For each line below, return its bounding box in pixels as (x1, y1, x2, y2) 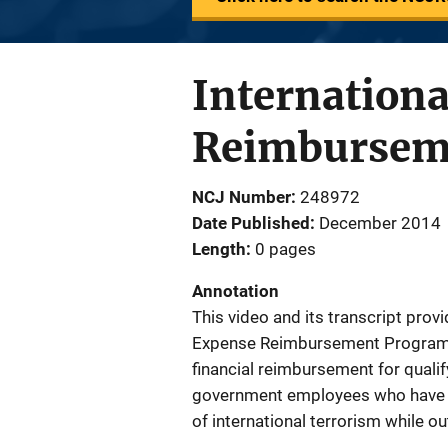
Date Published (192, 213, 310, 233)
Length (192, 239, 246, 259)
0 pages (255, 239, 316, 259)
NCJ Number (192, 187, 291, 207)
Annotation (192, 281, 279, 301)
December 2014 (319, 213, 441, 233)
